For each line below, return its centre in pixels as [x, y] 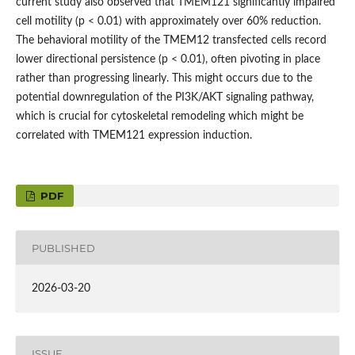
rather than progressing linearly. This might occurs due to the [164, 79]
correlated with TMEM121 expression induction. [134, 136]
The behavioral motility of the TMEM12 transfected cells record [171, 41]
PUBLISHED [63, 248]
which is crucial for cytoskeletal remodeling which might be [159, 117]
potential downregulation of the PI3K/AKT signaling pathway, [164, 98]
